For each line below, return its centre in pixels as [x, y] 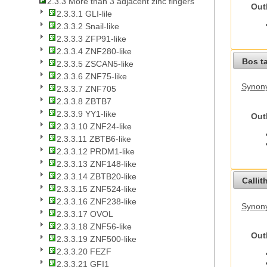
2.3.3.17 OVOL [85, 214]
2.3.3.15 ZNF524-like [97, 189]
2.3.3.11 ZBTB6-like [94, 139]
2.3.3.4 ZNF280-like [94, 52]
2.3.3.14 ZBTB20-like [97, 177]
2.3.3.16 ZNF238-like [97, 202]
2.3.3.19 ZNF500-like [97, 239]
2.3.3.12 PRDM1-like [96, 152]
